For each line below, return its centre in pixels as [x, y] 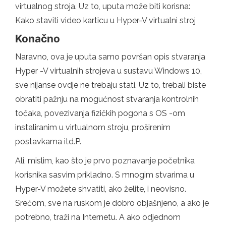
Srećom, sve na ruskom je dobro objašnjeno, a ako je [112, 203]
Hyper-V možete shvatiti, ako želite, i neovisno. [101, 189]
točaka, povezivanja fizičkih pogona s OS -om [100, 114]
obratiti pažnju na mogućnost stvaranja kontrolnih [107, 99]
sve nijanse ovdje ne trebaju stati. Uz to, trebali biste [110, 85]
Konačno [38, 39]
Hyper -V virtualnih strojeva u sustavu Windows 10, [108, 71]
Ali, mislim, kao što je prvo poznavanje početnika [105, 161]
